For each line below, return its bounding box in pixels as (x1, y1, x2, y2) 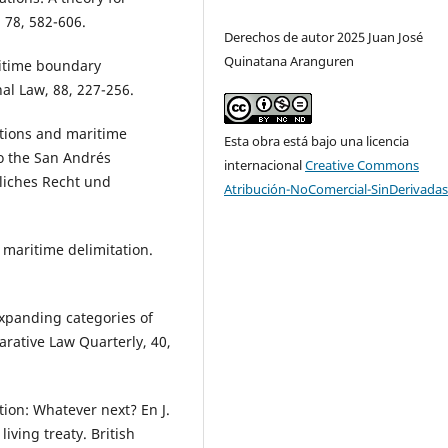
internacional (224, 155, 306, 174)
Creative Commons (305, 155, 420, 174)
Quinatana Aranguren (224, 51, 355, 70)
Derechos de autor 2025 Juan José (224, 27, 424, 46)
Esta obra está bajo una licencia (224, 131, 410, 150)
